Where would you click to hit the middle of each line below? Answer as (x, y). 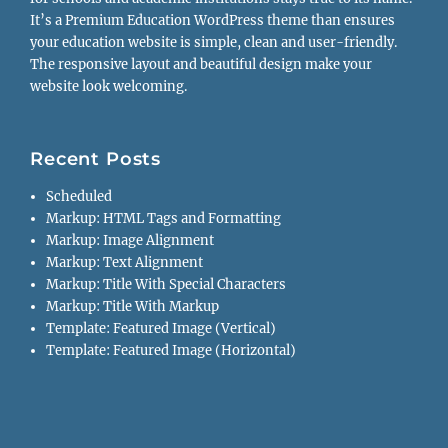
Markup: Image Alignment (130, 241)
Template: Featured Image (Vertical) (161, 329)
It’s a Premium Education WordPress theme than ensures (212, 20)
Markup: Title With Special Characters (166, 285)
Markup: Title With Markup (133, 307)
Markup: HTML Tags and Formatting (164, 219)
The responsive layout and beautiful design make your (201, 64)
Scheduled (79, 197)
